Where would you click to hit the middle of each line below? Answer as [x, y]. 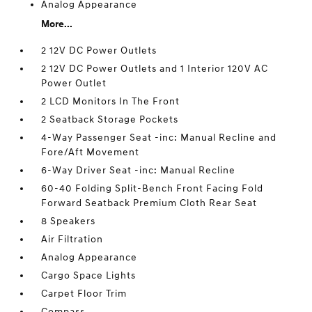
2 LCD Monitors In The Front [111, 101]
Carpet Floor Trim [84, 294]
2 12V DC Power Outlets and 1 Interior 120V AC [155, 69]
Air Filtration [72, 239]
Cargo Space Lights [89, 275]
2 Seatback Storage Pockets [110, 119]
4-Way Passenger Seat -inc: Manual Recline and [159, 138]
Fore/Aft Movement [91, 152]
